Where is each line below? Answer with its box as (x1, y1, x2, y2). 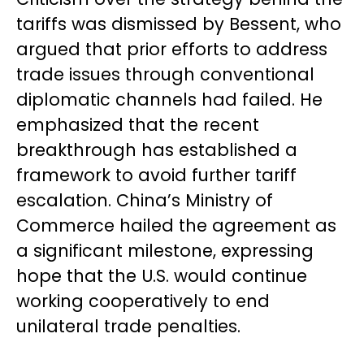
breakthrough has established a (16, 137, 297, 162)
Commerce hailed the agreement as (16, 213, 336, 237)
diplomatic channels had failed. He (16, 87, 323, 111)
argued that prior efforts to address (16, 37, 327, 61)
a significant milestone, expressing (16, 238, 314, 262)
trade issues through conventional (16, 62, 314, 86)
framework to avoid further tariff (16, 162, 297, 187)
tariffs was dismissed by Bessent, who (16, 11, 341, 36)
